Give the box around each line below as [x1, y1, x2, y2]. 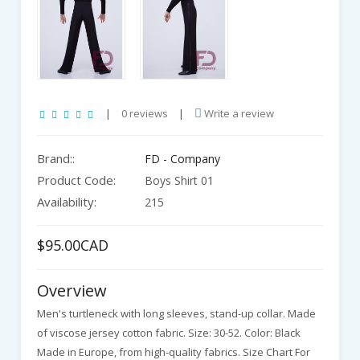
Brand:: [37, 149, 75, 166]
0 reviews [121, 105, 168, 121]
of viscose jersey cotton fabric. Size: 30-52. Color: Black [37, 325, 301, 340]
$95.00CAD [37, 235, 108, 255]
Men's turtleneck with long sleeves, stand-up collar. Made [37, 305, 316, 321]
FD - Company [145, 150, 220, 166]
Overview [37, 279, 107, 301]
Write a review [202, 105, 274, 121]
